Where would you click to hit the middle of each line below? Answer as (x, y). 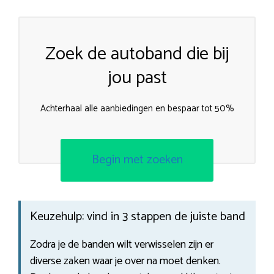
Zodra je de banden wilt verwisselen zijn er (122, 244)
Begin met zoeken (137, 160)
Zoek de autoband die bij (137, 54)
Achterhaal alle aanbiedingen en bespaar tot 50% (137, 109)
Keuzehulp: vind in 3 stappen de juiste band (138, 217)
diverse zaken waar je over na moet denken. (125, 261)
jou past (137, 78)
